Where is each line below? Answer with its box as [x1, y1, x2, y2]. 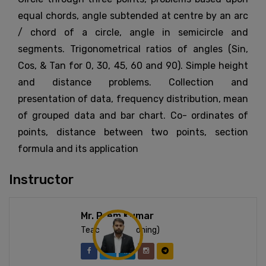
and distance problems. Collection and [18, 77, 248, 88]
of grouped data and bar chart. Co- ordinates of [18, 110, 248, 122]
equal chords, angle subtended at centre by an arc [18, 10, 248, 22]
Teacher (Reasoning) [81, 225, 160, 236]
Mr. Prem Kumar [81, 210, 154, 222]
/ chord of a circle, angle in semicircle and [18, 27, 248, 39]
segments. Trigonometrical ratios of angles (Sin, [18, 43, 248, 55]
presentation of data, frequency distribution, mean [18, 93, 248, 105]
